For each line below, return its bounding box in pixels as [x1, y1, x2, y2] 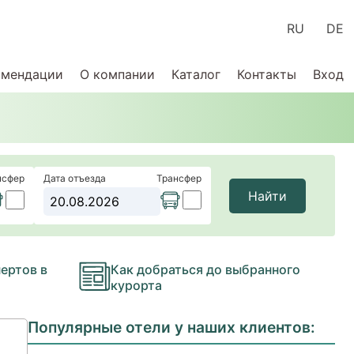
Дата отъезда [43, 172, 106, 184]
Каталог [171, 66, 220, 82]
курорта [111, 277, 162, 293]
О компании [79, 66, 155, 82]
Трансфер [156, 172, 201, 184]
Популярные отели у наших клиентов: [28, 318, 316, 337]
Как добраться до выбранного [111, 262, 300, 277]
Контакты [236, 66, 296, 82]
